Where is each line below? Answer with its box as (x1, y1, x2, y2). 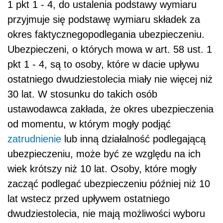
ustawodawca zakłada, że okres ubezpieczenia (7, 104, 214, 115)
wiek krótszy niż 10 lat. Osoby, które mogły (7, 163, 197, 175)
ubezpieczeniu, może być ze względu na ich (7, 148, 201, 160)
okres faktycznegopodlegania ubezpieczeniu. (7, 29, 205, 40)
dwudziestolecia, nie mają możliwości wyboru (7, 208, 205, 220)
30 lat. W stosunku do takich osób (7, 89, 157, 100)
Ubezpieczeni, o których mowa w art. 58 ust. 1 (7, 44, 212, 55)
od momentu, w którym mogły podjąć (7, 118, 171, 130)
